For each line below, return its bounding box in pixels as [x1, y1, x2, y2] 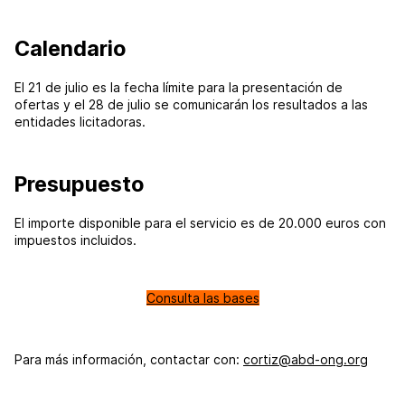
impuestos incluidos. [14, 231, 137, 248]
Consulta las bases [146, 289, 259, 306]
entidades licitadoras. [14, 113, 146, 129]
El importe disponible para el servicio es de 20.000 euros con [14, 214, 386, 231]
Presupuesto [14, 170, 144, 197]
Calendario [14, 34, 126, 61]
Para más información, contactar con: [14, 351, 243, 367]
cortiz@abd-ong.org [243, 351, 368, 367]
